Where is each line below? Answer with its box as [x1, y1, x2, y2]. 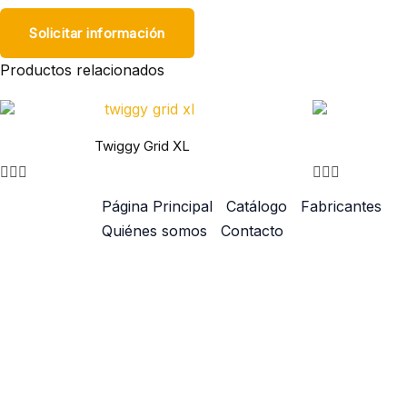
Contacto [221, 221, 283, 240]
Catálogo [226, 196, 287, 215]
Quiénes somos [102, 221, 207, 240]
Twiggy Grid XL [94, 136, 191, 154]
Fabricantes [301, 196, 382, 215]
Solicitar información [29, 25, 165, 42]
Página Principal [102, 196, 213, 215]
